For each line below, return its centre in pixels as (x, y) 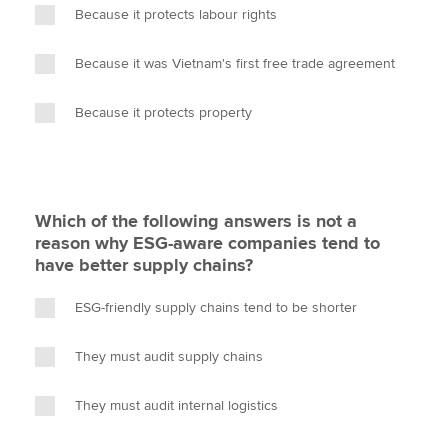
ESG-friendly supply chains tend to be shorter (216, 307)
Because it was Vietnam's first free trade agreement (235, 63)
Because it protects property (163, 112)
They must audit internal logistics (176, 405)
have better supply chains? (144, 265)
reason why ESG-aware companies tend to (207, 243)
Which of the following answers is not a (196, 221)
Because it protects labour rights (176, 14)
